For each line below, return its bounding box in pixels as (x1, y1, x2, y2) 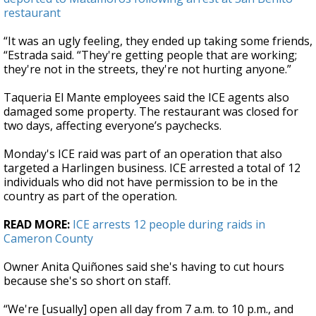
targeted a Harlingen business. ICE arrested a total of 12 (4, 160, 300, 176)
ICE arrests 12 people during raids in (70, 217, 265, 233)
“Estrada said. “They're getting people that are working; (4, 47, 297, 63)
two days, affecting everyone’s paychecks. (4, 118, 224, 134)
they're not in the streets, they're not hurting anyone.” (4, 61, 291, 78)
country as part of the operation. (4, 188, 180, 205)
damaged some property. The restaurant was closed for (4, 104, 298, 120)
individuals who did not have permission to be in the (4, 174, 278, 190)
